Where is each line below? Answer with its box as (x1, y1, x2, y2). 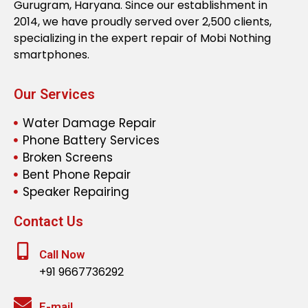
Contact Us (14, 212, 83, 230)
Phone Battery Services (22, 131, 159, 148)
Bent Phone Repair (22, 166, 131, 183)
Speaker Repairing (22, 183, 129, 200)
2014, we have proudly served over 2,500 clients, (14, 14, 272, 30)
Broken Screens (22, 148, 113, 166)
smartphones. (14, 47, 89, 63)
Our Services (14, 85, 95, 102)
